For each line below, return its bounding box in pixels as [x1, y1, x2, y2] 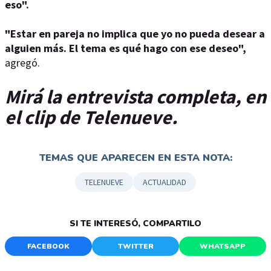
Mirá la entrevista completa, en [5, 84, 266, 109]
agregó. [5, 56, 42, 70]
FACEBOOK [27, 241, 70, 252]
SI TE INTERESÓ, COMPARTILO [70, 218, 201, 230]
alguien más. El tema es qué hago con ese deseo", [5, 41, 246, 55]
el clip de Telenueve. [5, 105, 181, 129]
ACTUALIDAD [143, 177, 186, 188]
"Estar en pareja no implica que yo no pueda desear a [5, 27, 265, 41]
